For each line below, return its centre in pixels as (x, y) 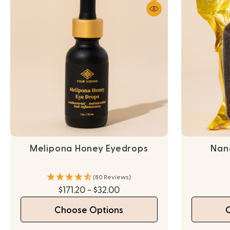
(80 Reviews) (112, 177)
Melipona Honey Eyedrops (89, 149)
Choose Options (89, 210)
